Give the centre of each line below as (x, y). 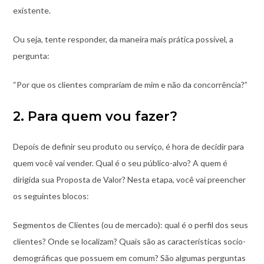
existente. (32, 11)
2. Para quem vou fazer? (95, 117)
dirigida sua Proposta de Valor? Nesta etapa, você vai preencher (129, 180)
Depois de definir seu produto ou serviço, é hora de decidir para (128, 147)
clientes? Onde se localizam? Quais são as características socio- (129, 242)
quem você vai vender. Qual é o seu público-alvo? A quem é (120, 163)
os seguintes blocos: (51, 196)
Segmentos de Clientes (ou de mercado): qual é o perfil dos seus (130, 225)
